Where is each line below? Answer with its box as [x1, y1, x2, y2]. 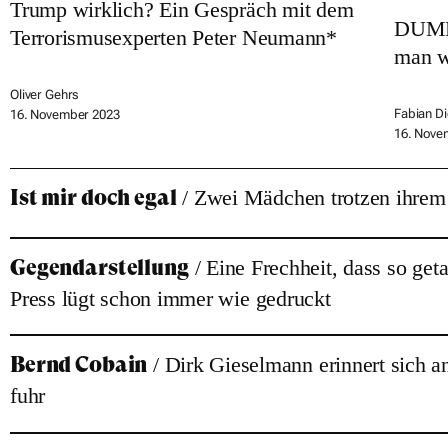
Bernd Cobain [10, 352, 148, 378]
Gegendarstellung [10, 254, 189, 280]
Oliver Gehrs [10, 86, 80, 102]
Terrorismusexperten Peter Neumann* [10, 25, 337, 50]
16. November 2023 [10, 106, 120, 122]
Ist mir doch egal [10, 184, 177, 210]
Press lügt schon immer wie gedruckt [10, 286, 331, 311]
